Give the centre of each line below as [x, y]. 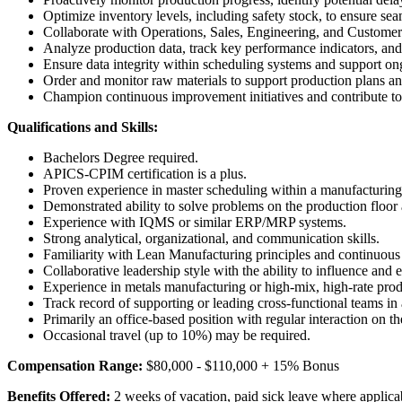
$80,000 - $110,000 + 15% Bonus [243, 365]
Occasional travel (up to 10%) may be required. [177, 335]
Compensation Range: [77, 365]
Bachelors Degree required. [121, 157]
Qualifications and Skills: [83, 127]
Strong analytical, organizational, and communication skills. [211, 238]
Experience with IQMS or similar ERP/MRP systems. [195, 222]
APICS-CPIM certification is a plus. [145, 173]
